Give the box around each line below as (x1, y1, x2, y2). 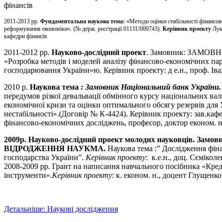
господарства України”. (4, 153, 86, 162)
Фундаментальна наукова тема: (40, 17, 125, 25)
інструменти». (4, 170, 52, 179)
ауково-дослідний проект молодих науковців (34, 135, 193, 144)
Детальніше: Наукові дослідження (4, 204, 118, 213)
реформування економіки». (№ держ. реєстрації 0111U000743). (4, 25, 161, 32)
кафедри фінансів (4, 32, 47, 40)
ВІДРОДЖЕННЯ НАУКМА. (4, 144, 108, 153)
